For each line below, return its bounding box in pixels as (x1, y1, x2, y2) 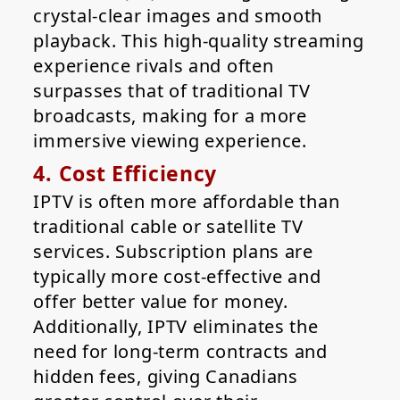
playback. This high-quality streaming (33, 29, 364, 54)
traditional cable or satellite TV (33, 214, 304, 239)
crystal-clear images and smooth (33, 4, 323, 29)
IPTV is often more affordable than (33, 189, 340, 214)
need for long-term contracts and (33, 339, 328, 364)
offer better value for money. (33, 289, 288, 314)
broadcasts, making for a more (33, 104, 307, 129)
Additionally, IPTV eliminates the (33, 314, 319, 339)
